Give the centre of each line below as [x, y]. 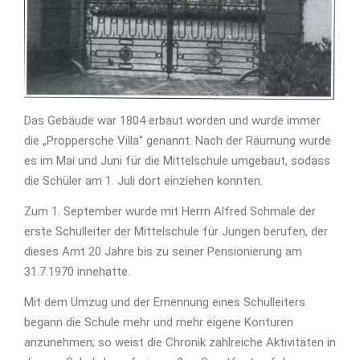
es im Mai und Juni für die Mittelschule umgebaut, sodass [177, 161]
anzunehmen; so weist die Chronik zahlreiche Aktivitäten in [180, 343]
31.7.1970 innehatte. [77, 272]
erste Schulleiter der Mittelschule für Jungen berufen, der [176, 232]
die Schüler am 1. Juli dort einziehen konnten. [143, 181]
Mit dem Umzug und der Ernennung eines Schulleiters [165, 303]
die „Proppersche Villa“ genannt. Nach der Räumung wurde [178, 141]
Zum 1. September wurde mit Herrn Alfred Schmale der [170, 212]
